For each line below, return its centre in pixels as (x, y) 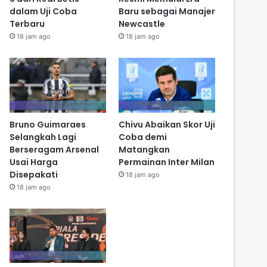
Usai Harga (34, 162)
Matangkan (144, 149)
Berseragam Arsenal (55, 149)
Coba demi (142, 137)
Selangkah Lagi (43, 137)
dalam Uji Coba (44, 12)
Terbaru (27, 24)
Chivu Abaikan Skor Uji (167, 124)
